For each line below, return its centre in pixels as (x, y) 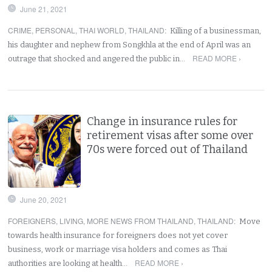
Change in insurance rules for (162, 121)
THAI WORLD (102, 30)
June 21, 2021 (44, 8)
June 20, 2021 (44, 199)
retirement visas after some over (170, 135)
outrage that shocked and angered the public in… (98, 58)
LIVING (72, 220)
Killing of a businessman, (216, 30)
